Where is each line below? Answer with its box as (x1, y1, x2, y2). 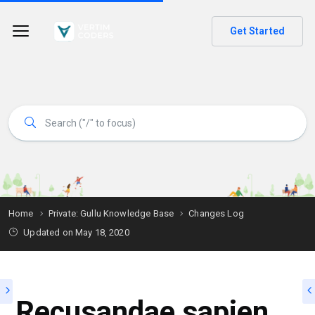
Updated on (21, 227, 75, 238)
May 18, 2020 (75, 227, 129, 238)
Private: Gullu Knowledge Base (48, 208, 174, 219)
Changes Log (188, 208, 244, 219)
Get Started (230, 25, 285, 37)
